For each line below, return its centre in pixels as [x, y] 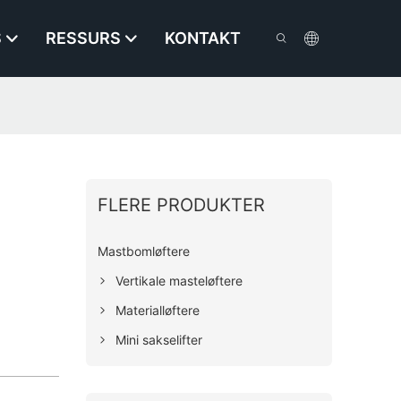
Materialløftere [158, 310]
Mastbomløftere [144, 251]
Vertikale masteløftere [179, 280]
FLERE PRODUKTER [182, 205]
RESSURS [84, 38]
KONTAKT [203, 38]
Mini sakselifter [159, 339]
